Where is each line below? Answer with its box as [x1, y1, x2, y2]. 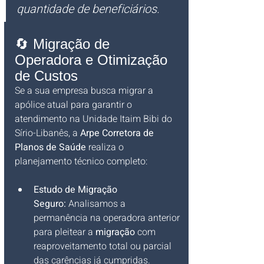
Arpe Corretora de [80, 126, 156, 140]
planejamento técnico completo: [15, 154, 147, 169]
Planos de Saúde [15, 140, 86, 154]
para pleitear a [34, 225, 95, 239]
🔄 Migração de [15, 35, 114, 52]
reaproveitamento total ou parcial [34, 239, 174, 253]
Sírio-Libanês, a [15, 126, 80, 140]
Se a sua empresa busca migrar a [15, 83, 156, 98]
